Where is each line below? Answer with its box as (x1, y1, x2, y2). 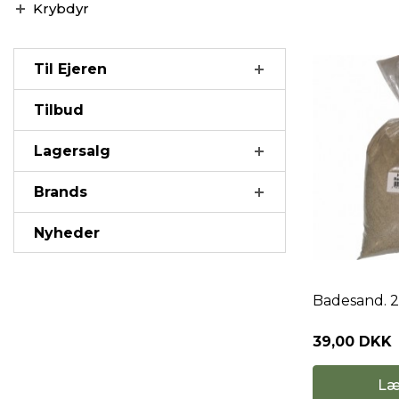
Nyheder (34, 224, 100, 241)
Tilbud (34, 102, 84, 118)
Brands (34, 183, 87, 200)
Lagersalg (34, 142, 110, 159)
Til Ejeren (34, 61, 107, 77)
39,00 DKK (313, 333, 392, 350)
